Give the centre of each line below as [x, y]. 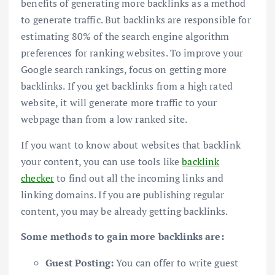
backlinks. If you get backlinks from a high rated [127, 86]
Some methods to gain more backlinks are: [122, 236]
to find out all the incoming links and [139, 178]
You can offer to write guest [177, 262]
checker [38, 178]
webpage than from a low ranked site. [104, 119]
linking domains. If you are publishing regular [123, 194]
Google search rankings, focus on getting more [124, 70]
